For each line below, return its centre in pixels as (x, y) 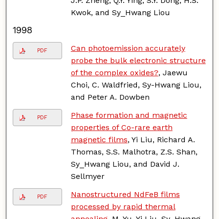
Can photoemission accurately (128, 48)
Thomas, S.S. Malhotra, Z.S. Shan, (134, 152)
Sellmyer (88, 176)
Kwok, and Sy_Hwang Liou (120, 12)
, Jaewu (173, 72)
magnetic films (99, 139)
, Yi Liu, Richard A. (161, 139)
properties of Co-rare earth (121, 127)
